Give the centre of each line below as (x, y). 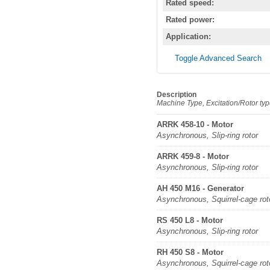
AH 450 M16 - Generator (200, 188)
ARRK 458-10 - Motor (195, 124)
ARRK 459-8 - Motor (193, 156)
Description (177, 95)
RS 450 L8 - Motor (190, 220)
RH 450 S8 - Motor (190, 252)
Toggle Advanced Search (218, 58)
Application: (188, 36)
